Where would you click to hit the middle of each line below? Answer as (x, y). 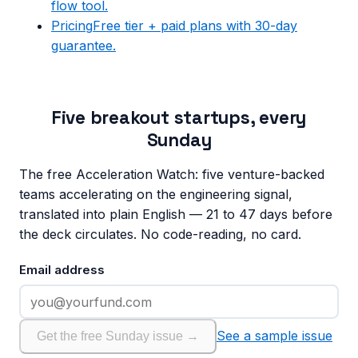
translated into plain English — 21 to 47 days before (176, 215)
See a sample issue (274, 336)
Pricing (72, 26)
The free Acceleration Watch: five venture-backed (172, 175)
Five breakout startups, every (179, 118)
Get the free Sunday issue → (118, 336)
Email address (62, 270)
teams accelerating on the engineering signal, (156, 195)
